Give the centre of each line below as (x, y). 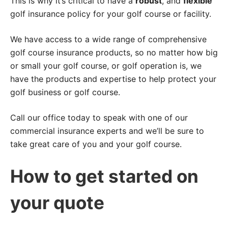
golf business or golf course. (65, 92)
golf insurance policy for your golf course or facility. (111, 13)
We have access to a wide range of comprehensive (108, 39)
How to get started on (104, 176)
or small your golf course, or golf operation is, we (106, 65)
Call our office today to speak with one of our (99, 117)
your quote (57, 202)
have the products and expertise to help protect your (113, 79)
